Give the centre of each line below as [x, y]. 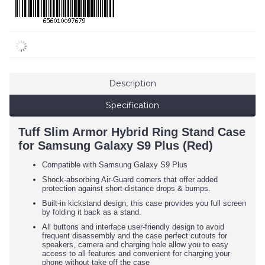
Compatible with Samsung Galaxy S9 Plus [115, 165]
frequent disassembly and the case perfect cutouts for [135, 236]
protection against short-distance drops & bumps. [126, 188]
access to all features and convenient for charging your [136, 253]
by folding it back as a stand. [92, 212]
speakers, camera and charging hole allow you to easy [135, 245]
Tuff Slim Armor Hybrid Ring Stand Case [132, 132]
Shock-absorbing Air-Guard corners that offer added [130, 180]
